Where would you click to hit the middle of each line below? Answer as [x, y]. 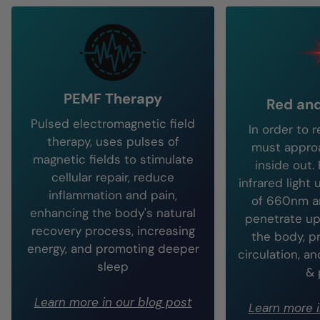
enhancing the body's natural [113, 213]
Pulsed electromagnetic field [113, 124]
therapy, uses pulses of [113, 141]
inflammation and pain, [113, 195]
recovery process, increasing [113, 231]
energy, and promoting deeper [113, 249]
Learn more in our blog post [113, 302]
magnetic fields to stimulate [113, 159]
